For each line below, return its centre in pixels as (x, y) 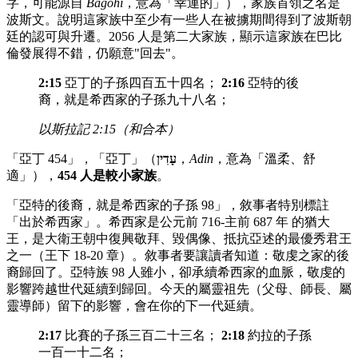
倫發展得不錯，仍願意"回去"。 (95, 53)
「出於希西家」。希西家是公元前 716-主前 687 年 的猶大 (168, 221)
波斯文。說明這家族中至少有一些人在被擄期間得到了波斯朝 (179, 19)
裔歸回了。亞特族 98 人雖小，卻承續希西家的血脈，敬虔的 (176, 272)
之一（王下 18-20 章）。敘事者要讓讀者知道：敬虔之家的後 (178, 255)
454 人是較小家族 (107, 175)
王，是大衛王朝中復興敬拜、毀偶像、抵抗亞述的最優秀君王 (179, 238)
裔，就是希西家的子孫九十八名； (134, 99)
